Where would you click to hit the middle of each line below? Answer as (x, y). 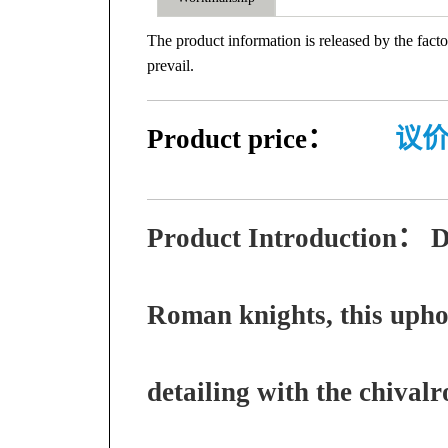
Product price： (243, 138)
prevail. (170, 65)
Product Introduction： (288, 237)
